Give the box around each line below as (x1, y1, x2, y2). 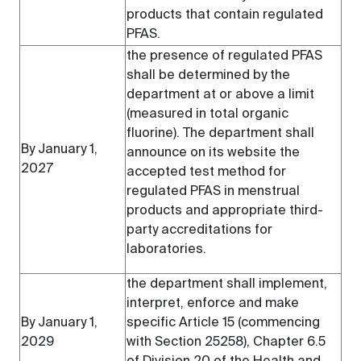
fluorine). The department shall (127, 127, 314, 140)
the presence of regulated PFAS (127, 50, 322, 63)
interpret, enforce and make (127, 297, 299, 310)
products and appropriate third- (127, 205, 323, 218)
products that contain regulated (127, 9, 323, 22)
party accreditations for (127, 224, 272, 237)
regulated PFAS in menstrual (127, 185, 300, 198)
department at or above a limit (127, 89, 314, 102)
